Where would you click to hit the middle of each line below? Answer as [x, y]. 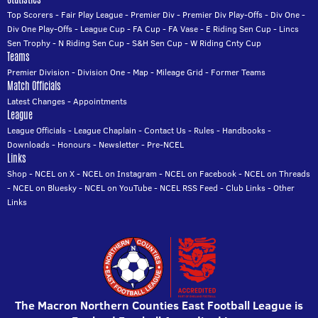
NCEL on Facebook [201, 174]
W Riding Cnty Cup [226, 43]
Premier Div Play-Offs [223, 15]
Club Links [246, 188]
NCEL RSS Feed [189, 188]
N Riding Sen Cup [91, 43]
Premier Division [38, 72]
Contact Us [165, 131]
